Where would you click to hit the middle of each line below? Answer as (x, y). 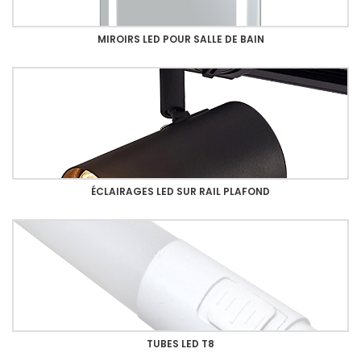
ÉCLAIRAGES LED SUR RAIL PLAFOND (180, 191)
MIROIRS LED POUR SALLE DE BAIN (180, 39)
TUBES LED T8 (180, 343)
